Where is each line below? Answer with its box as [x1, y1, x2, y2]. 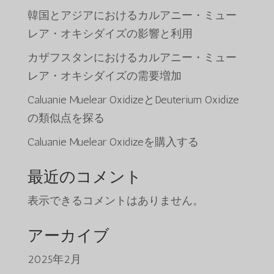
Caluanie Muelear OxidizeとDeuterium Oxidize [27, 93, 239, 107]
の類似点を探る [27, 111, 105, 125]
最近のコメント [27, 168, 142, 187]
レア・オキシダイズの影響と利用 [27, 27, 193, 41]
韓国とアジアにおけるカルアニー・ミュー [27, 9, 237, 23]
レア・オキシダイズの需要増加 [27, 69, 182, 83]
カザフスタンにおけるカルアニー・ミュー [27, 51, 237, 65]
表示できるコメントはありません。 [27, 194, 204, 208]
